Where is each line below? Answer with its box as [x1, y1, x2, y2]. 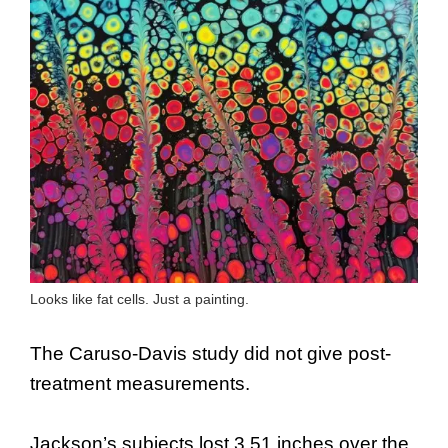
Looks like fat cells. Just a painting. [30, 291, 249, 308]
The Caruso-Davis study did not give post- [30, 342, 391, 364]
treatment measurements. [30, 372, 250, 394]
